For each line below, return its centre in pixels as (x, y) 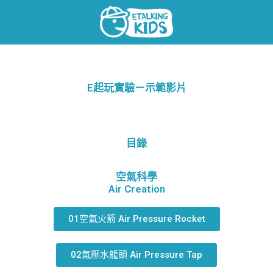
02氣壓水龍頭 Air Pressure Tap (136, 254)
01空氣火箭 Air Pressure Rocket (136, 218)
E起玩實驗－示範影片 (136, 87)
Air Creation (136, 189)
